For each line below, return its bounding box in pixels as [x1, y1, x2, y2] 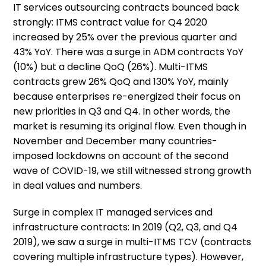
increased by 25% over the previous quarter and [13, 30, 237, 44]
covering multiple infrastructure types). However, [13, 250, 244, 264]
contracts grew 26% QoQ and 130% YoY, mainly [13, 75, 229, 88]
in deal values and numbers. [13, 179, 142, 192]
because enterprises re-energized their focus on [13, 90, 241, 103]
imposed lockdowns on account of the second [13, 149, 229, 163]
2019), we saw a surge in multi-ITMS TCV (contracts [13, 235, 252, 249]
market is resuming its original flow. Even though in [13, 119, 247, 133]
